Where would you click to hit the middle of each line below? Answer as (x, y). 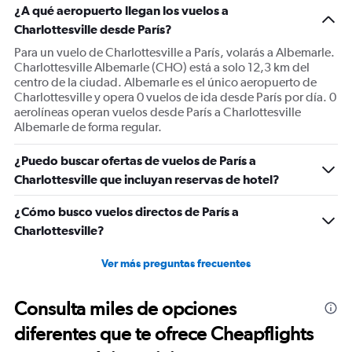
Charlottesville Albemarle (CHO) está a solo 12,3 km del (162, 67)
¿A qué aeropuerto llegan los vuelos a (121, 10)
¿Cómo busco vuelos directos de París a (126, 211)
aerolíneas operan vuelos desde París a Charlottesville (158, 112)
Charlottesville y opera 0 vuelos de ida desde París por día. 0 (175, 97)
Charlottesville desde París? (93, 29)
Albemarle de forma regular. (88, 127)
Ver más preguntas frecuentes (176, 263)
